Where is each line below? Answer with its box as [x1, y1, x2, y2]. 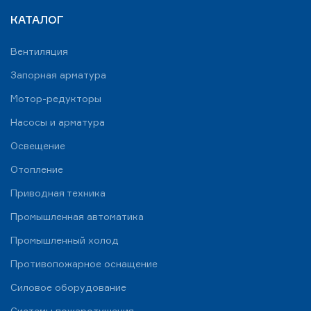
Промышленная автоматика [10, 210, 144, 222]
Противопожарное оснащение [10, 257, 158, 269]
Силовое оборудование [10, 280, 126, 293]
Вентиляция [10, 44, 68, 57]
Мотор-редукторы [10, 92, 101, 104]
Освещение [10, 139, 65, 151]
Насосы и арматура [10, 115, 105, 128]
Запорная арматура [10, 68, 106, 81]
